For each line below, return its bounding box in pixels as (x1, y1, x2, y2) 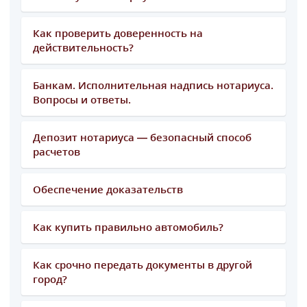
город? (32, 271, 67, 286)
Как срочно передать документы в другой (32, 257, 252, 271)
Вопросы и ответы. (32, 92, 131, 106)
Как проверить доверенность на (32, 25, 203, 40)
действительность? (32, 40, 134, 54)
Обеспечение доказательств (32, 182, 183, 196)
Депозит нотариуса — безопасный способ (32, 130, 251, 144)
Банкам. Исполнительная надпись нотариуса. (32, 77, 273, 92)
